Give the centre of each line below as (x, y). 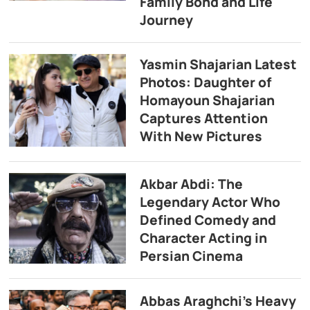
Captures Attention (203, 119)
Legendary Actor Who (210, 202)
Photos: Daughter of (205, 83)
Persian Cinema (191, 256)
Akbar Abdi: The (191, 184)
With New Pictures (201, 137)
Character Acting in (203, 238)
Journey (166, 20)
